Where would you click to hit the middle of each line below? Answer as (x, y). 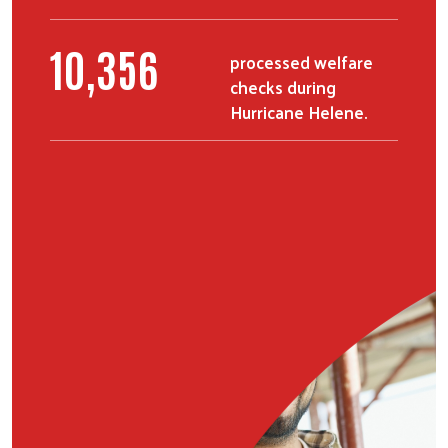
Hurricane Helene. (298, 111)
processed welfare (301, 61)
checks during (283, 86)
